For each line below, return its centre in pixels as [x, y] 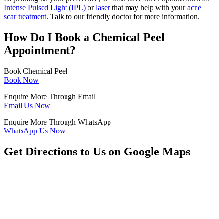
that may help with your [149, 8]
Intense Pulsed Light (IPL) [45, 8]
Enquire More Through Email [50, 97]
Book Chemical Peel [36, 71]
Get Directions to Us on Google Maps [97, 152]
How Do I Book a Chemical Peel [84, 37]
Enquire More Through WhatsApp [57, 122]
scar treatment [25, 17]
